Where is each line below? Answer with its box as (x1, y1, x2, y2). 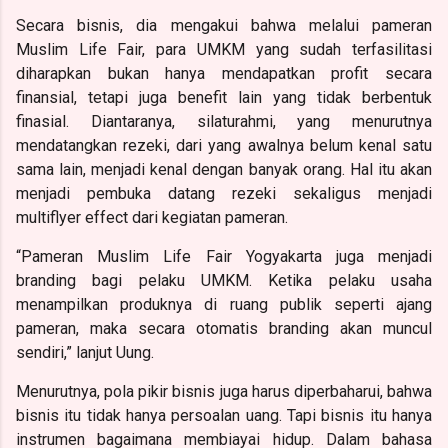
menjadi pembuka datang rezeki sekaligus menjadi (16, 183, 432, 203)
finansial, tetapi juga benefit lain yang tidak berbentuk (16, 87, 432, 107)
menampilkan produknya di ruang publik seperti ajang (16, 294, 432, 314)
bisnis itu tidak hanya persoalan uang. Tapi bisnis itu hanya (16, 405, 432, 425)
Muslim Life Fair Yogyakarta (97, 246, 322, 266)
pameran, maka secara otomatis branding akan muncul (16, 318, 432, 338)
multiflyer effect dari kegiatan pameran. (16, 207, 288, 227)
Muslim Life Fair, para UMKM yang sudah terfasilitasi (16, 39, 432, 59)
